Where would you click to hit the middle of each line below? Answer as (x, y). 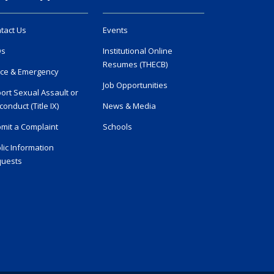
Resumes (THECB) (135, 65)
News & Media (129, 106)
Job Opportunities (135, 85)
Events (115, 30)
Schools (117, 127)
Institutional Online (138, 51)
